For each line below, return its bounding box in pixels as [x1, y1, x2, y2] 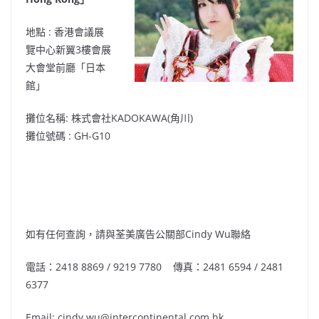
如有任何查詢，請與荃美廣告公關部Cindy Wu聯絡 [26, 227, 251, 241]
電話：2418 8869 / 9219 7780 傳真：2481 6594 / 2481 [26, 260, 283, 274]
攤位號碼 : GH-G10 [26, 129, 110, 143]
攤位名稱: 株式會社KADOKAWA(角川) [26, 111, 193, 125]
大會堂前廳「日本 [26, 61, 105, 75]
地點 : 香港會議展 [26, 25, 104, 39]
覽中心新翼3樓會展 [26, 43, 111, 57]
